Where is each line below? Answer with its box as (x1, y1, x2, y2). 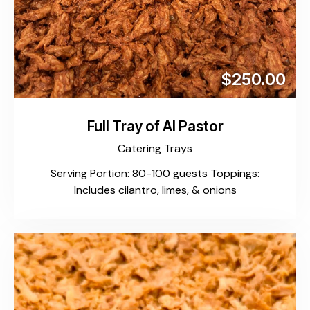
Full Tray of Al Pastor (86, 118, 224, 136)
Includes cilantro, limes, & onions (73, 183, 237, 198)
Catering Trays (118, 140, 192, 156)
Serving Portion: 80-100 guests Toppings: (51, 166, 259, 181)
